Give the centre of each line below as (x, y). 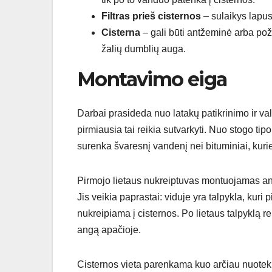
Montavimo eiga (152, 79)
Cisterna (121, 32)
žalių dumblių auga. (144, 49)
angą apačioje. (109, 229)
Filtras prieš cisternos (151, 16)
